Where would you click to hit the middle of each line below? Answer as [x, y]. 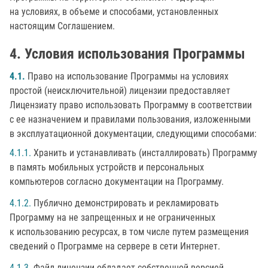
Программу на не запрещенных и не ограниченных [112, 217]
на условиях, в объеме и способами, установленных [114, 12]
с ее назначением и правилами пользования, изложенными [130, 119]
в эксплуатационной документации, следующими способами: [133, 134]
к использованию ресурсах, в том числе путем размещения [129, 232]
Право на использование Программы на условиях [127, 76]
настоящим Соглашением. [62, 26]
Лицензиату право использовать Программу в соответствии [131, 105]
